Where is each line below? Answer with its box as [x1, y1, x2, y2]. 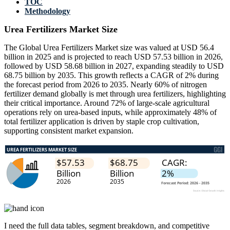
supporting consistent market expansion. [4, 126, 133, 136]
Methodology [25, 7, 70, 16]
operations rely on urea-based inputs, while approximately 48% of [4, 108, 217, 117]
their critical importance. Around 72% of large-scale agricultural [4, 99, 209, 108]
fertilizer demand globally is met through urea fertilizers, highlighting [4, 89, 226, 99]
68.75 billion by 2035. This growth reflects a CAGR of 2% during [4, 71, 219, 80]
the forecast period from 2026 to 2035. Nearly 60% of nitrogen [4, 80, 207, 89]
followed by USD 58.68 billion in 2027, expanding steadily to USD [4, 62, 224, 71]
